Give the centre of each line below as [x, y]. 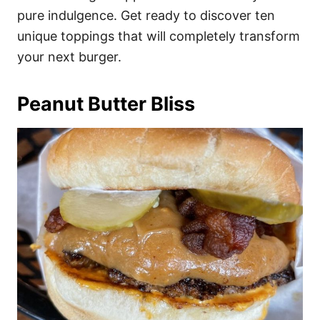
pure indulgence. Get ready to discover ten [146, 16]
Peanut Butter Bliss [106, 104]
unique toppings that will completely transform [159, 36]
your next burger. [69, 57]
